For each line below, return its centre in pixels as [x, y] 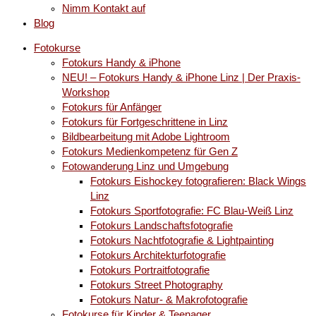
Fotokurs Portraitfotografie [150, 271]
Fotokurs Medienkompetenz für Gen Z [150, 152]
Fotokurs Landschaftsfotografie [162, 226]
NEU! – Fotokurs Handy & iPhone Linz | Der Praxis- [181, 78]
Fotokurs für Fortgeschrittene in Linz [145, 122]
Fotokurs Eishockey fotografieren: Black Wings [198, 182]
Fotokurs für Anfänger [112, 108]
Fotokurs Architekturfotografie [158, 256]
